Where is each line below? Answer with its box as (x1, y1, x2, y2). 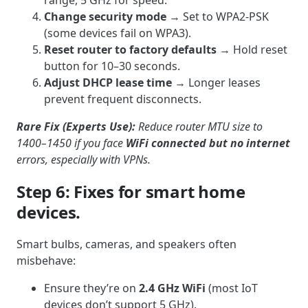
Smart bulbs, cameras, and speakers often (16, 236, 236, 252)
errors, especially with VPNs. (16, 151, 151, 167)
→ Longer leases (172, 74, 261, 90)
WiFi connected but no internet (126, 135, 290, 151)
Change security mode (44, 8, 166, 24)
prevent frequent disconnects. (44, 91, 201, 107)
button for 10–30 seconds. (44, 58, 180, 74)
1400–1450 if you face (16, 135, 126, 151)
